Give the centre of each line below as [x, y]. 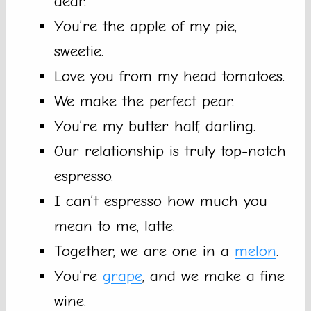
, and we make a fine [213, 276]
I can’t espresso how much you [161, 201]
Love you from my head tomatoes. [169, 76]
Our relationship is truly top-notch [170, 151]
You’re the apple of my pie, [145, 26]
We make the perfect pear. [144, 101]
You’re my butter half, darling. [155, 126]
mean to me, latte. [115, 226]
